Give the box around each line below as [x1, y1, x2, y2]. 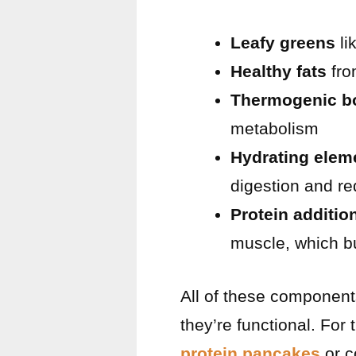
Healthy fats [230, 61, 327, 80]
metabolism [230, 118, 319, 137]
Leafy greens [230, 33, 335, 52]
